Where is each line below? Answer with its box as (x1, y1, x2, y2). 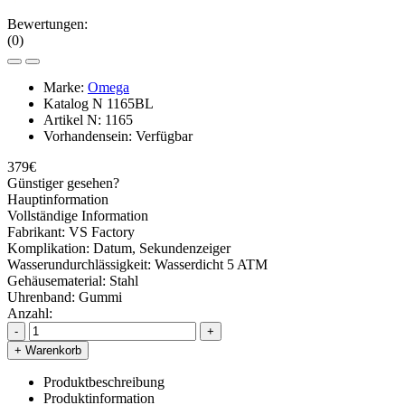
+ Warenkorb (14, 343, 81, 357)
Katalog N (43, 95, 107, 111)
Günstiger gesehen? (7, 174, 119, 191)
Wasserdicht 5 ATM (155, 256, 268, 272)
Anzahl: (7, 305, 52, 321)
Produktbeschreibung (43, 373, 165, 390)
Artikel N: (43, 111, 105, 127)
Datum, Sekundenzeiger (93, 240, 231, 256)
